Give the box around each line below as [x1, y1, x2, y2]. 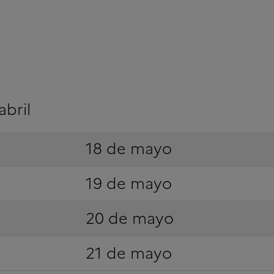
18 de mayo [85, 136, 172, 160]
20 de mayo [85, 206, 174, 230]
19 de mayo [85, 171, 172, 195]
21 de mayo [85, 241, 172, 265]
